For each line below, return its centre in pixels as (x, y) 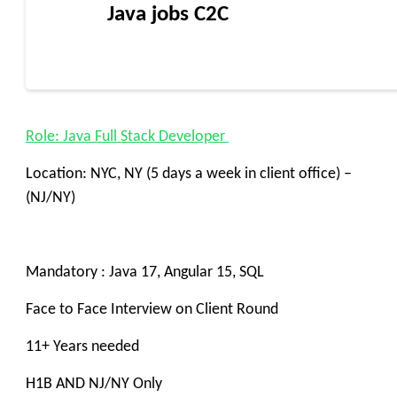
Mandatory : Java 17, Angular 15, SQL (145, 272)
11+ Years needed (82, 347)
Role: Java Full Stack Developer (127, 137)
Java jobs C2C (168, 15)
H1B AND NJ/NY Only (94, 384)
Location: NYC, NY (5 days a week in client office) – (189, 174)
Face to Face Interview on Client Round (152, 310)
